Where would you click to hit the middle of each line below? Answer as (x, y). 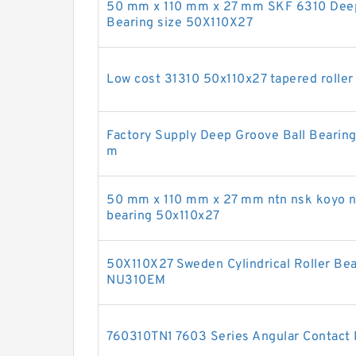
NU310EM (136, 281)
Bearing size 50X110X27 (180, 23)
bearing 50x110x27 (163, 216)
